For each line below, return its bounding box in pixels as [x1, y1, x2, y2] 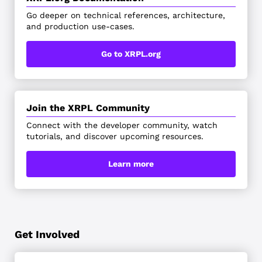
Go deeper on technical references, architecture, [26, 10, 225, 20]
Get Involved [14, 227, 80, 240]
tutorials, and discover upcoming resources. [26, 131, 204, 141]
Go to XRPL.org [101, 49, 161, 58]
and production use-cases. [26, 21, 135, 31]
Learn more [108, 158, 154, 168]
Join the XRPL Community [26, 102, 150, 113]
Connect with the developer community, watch [26, 120, 218, 130]
